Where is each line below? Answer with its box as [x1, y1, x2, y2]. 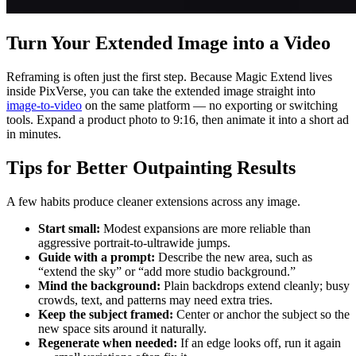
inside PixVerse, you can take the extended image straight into [6, 84, 315, 99]
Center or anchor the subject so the [173, 308, 350, 322]
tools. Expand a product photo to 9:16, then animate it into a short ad [6, 113, 349, 127]
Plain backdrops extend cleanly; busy [161, 279, 350, 293]
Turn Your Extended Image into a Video [6, 33, 331, 54]
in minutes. [6, 127, 61, 141]
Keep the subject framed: [38, 308, 173, 322]
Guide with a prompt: [38, 250, 155, 265]
